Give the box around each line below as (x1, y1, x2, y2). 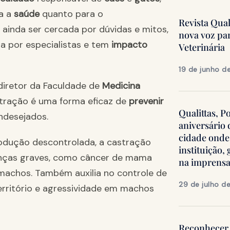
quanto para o (40, 8, 103, 21)
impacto (111, 39, 147, 51)
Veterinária (179, 41, 225, 54)
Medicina (102, 80, 140, 92)
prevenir (129, 95, 164, 108)
